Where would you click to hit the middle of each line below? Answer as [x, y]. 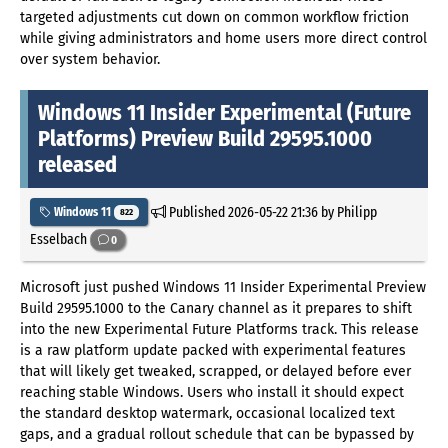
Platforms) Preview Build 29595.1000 [205, 139]
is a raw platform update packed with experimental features [213, 350]
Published [196, 211]
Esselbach [60, 238]
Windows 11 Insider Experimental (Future [224, 113]
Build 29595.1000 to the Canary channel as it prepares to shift [216, 308]
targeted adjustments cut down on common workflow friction [214, 18]
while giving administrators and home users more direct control [223, 39]
